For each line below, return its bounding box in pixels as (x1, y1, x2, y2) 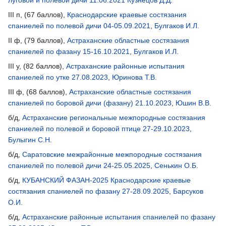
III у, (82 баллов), (8, 62, 66, 70)
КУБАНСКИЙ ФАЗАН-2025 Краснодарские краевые (22, 176, 191, 184)
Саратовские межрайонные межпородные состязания (22, 150, 202, 158)
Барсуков (173, 187, 203, 195)
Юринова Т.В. (112, 73, 157, 81)
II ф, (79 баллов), (8, 36, 67, 44)
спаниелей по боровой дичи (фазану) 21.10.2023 (8, 98, 172, 107)
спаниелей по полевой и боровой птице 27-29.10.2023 (8, 124, 190, 133)
